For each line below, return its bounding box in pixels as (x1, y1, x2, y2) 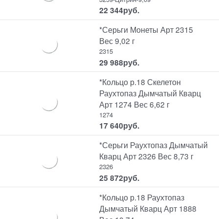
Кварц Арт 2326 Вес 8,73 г (99, 151, 194, 162)
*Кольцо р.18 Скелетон (99, 76, 181, 87)
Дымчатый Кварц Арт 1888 (99, 202, 197, 214)
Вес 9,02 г (99, 35, 135, 46)
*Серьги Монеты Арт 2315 (99, 24, 194, 35)
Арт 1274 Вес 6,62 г (99, 98, 170, 109)
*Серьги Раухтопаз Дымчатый (99, 139, 208, 151)
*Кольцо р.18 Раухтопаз (99, 191, 185, 202)
